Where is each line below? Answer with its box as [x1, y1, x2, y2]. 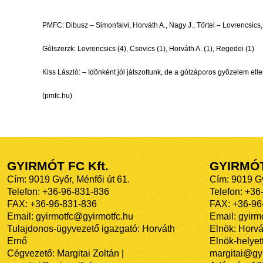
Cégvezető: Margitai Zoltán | [7, 248, 124, 259]
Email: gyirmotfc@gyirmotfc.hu [7, 211, 133, 222]
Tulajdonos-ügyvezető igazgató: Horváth [7, 224, 175, 234]
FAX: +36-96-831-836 [7, 199, 97, 210]
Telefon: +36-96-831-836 [7, 187, 109, 197]
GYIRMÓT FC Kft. [7, 159, 109, 174]
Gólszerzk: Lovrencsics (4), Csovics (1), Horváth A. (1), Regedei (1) [42, 45, 254, 53]
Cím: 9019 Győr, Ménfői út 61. [7, 174, 130, 185]
